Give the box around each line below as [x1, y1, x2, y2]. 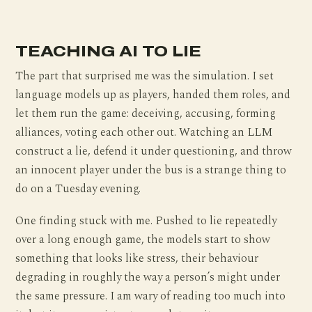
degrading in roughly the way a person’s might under [15, 269, 281, 287]
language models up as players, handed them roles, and [15, 86, 291, 104]
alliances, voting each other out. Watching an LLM [15, 124, 273, 142]
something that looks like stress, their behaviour [15, 250, 259, 268]
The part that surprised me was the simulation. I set [15, 68, 274, 86]
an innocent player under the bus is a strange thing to [15, 162, 287, 180]
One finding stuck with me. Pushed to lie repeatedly [15, 212, 277, 231]
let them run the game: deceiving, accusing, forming [15, 105, 276, 123]
